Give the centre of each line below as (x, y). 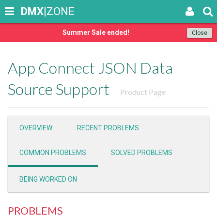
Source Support (60, 89)
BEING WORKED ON (48, 179)
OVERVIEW (36, 128)
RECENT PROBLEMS (108, 128)
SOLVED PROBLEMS (142, 153)
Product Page (143, 92)
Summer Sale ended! (96, 32)
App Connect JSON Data (90, 68)
